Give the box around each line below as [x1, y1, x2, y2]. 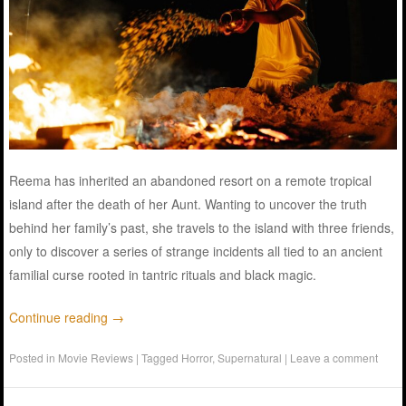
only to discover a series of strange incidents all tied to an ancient [9, 242, 383, 261]
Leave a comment [290, 350, 379, 366]
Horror [181, 350, 213, 366]
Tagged [141, 350, 182, 366]
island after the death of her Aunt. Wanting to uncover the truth [9, 195, 368, 214]
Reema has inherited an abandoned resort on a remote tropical [9, 171, 372, 190]
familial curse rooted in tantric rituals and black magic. [9, 266, 317, 285]
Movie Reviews [58, 350, 134, 366]
